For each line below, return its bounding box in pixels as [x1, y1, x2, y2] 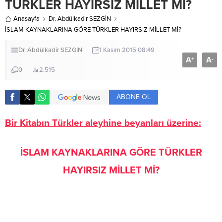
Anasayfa [13, 15, 40, 23]
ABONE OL [116, 93, 151, 101]
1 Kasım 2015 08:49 [99, 46, 155, 54]
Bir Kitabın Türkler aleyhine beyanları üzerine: [5, 117, 201, 128]
